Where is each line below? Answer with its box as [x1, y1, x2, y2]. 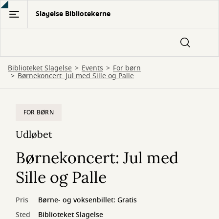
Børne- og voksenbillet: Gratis [38, 195, 137, 205]
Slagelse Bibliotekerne [36, 9, 110, 19]
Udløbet [16, 128, 52, 140]
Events [82, 63, 103, 73]
